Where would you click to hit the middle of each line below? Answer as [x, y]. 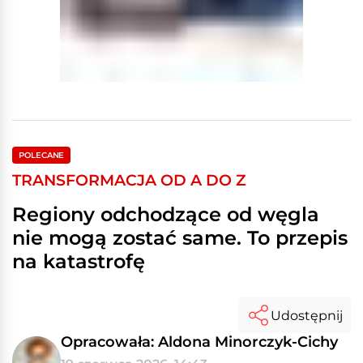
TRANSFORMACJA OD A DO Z [129, 180]
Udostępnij [307, 315]
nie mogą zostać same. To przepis [180, 238]
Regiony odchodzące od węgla [166, 214]
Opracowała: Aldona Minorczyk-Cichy [199, 342]
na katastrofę [79, 261]
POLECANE [42, 155]
